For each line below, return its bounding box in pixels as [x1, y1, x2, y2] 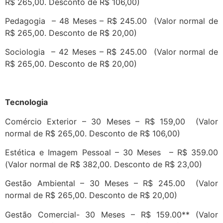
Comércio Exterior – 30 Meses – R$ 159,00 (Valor [5, 116, 218, 126]
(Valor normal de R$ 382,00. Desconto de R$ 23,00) [5, 159, 207, 170]
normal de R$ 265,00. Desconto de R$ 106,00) [5, 128, 180, 138]
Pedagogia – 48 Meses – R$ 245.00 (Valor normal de [5, 16, 218, 26]
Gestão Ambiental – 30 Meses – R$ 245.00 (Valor [5, 178, 218, 189]
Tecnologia [5, 97, 48, 108]
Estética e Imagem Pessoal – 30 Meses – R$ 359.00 [5, 147, 218, 158]
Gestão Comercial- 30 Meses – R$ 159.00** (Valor [5, 209, 218, 220]
